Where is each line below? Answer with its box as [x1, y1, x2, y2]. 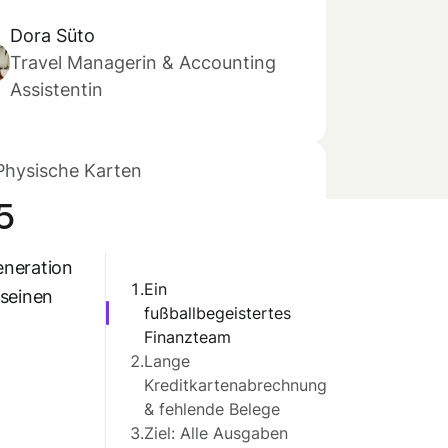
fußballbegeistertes [144, 303, 291, 323]
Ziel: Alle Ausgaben [144, 423, 288, 443]
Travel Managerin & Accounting [10, 52, 276, 73]
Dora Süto [10, 25, 95, 46]
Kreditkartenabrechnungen [144, 375, 345, 395]
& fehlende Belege [144, 399, 280, 419]
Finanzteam [144, 327, 231, 347]
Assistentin [10, 79, 103, 100]
